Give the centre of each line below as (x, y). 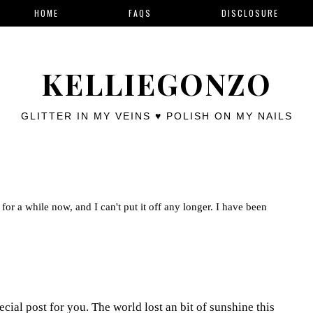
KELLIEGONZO (156, 84)
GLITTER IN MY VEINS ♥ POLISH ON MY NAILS (156, 116)
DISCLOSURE (250, 13)
